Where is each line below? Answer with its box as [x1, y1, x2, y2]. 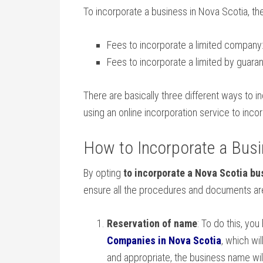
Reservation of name [107, 217, 197, 230]
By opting [83, 167, 123, 179]
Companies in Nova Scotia [107, 234, 221, 247]
